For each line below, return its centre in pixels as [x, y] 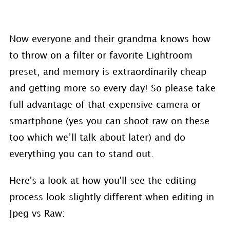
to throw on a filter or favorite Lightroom [101, 56]
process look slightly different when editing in [111, 198]
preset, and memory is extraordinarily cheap [108, 72]
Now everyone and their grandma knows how [110, 40]
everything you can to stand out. [81, 155]
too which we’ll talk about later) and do [97, 138]
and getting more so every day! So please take [112, 89]
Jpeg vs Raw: [37, 214]
